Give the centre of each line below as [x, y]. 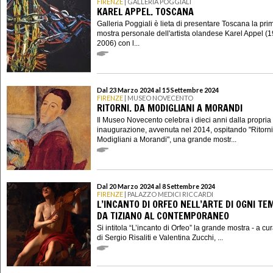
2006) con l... [118, 43]
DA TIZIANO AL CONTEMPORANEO [163, 216]
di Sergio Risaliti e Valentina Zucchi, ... [160, 237]
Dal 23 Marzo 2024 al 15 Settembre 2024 [158, 90]
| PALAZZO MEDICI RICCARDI [168, 194]
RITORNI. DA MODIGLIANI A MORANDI [170, 108]
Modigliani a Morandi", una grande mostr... [167, 139]
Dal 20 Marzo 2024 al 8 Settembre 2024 [156, 186]
